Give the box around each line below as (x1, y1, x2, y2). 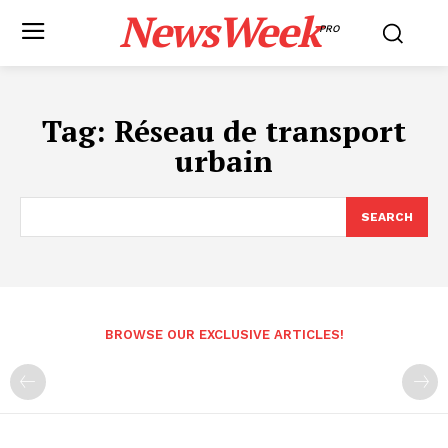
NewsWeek (118, 3, 319, 59)
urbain (175, 141, 273, 181)
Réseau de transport (114, 111, 406, 151)
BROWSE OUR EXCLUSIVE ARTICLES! (104, 327, 344, 342)
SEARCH (361, 210, 413, 224)
